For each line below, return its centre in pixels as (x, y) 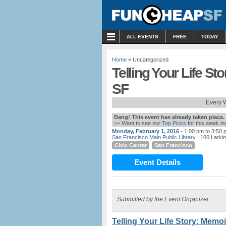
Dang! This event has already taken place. (169, 117)
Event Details (157, 162)
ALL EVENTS (143, 37)
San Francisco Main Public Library (154, 137)
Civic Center (131, 145)
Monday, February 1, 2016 (146, 131)
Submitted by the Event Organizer (163, 199)
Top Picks (174, 123)
